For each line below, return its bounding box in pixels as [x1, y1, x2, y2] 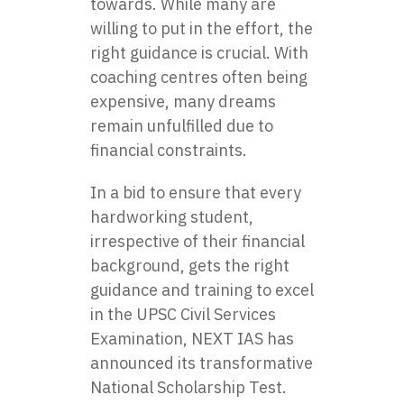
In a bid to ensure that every [90, 182, 301, 203]
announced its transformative [90, 353, 313, 373]
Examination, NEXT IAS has [90, 328, 294, 349]
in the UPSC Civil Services [90, 304, 276, 325]
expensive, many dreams [90, 91, 276, 112]
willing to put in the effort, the [90, 18, 313, 39]
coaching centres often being [90, 67, 308, 87]
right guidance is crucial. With [90, 42, 308, 63]
